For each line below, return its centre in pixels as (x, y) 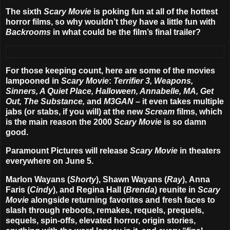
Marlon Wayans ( (38, 180)
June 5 (78, 161)
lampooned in (33, 81)
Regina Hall (99, 190)
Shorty (83, 180)
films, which (198, 112)
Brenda (140, 190)
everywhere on (35, 161)
